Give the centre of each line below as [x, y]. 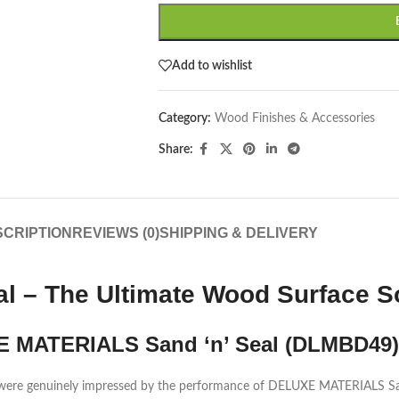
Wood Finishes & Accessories [294, 118]
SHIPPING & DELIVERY [238, 233]
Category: [184, 118]
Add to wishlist [212, 65]
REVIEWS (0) [115, 233]
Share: [175, 150]
